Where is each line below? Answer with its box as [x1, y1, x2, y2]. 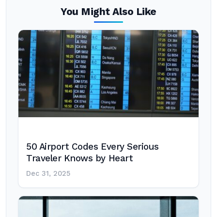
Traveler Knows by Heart [26, 153, 133, 164]
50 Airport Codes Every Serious [26, 141, 159, 152]
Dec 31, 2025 [26, 170, 70, 178]
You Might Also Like [61, 6, 156, 17]
